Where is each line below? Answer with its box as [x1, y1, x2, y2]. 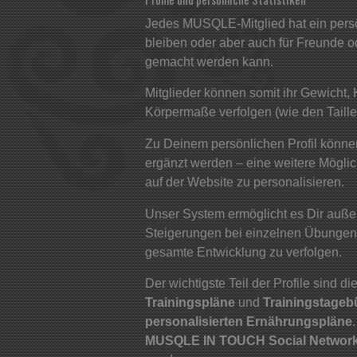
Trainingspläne [145, 296, 238, 310]
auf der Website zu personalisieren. [145, 175, 344, 190]
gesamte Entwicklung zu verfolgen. [145, 245, 342, 259]
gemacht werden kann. [145, 54, 273, 69]
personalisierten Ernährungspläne [145, 315, 352, 329]
